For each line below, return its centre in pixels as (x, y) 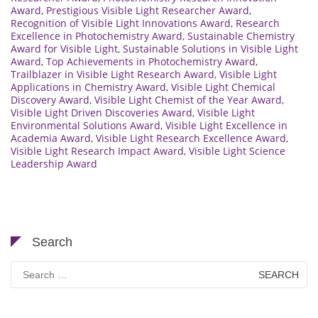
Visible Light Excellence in (226, 126)
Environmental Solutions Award (86, 126)
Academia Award (51, 138)
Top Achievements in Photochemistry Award (151, 62)
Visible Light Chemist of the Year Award (188, 100)
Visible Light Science (237, 151)
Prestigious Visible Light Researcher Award (148, 11)
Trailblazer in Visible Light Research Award (113, 75)
